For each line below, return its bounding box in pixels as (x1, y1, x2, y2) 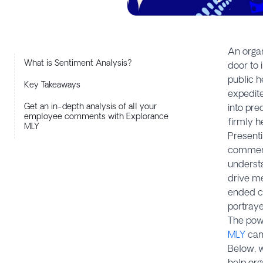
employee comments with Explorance (24, 111, 168, 121)
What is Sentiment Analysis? (24, 58, 132, 68)
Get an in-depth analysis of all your (24, 101, 157, 111)
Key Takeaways (24, 79, 80, 89)
